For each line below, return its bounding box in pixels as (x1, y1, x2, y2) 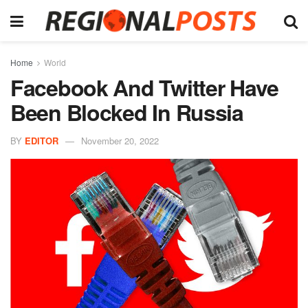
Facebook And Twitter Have (10, 71, 278, 103)
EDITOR (25, 133, 58, 147)
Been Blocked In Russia (10, 96, 243, 128)
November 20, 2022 (81, 133, 159, 147)
